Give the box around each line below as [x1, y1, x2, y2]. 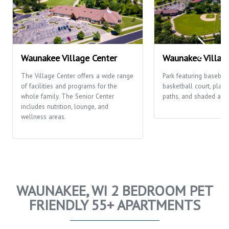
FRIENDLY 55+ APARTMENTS [29, 195, 200, 215]
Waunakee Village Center [21, 52, 117, 64]
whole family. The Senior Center [21, 92, 114, 101]
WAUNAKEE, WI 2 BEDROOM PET [16, 181, 213, 200]
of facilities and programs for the [21, 82, 117, 91]
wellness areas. [21, 112, 66, 122]
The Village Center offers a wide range [21, 72, 133, 81]
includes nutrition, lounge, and [21, 102, 108, 111]
